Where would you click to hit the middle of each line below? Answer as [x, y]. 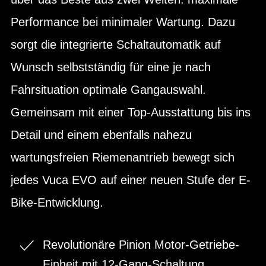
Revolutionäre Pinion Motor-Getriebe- [141, 244]
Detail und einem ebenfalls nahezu [101, 134]
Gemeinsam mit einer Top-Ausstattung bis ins [131, 112]
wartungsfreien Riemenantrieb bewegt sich [123, 157]
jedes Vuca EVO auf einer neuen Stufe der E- [131, 180]
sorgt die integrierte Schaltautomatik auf [116, 44]
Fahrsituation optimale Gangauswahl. [108, 89]
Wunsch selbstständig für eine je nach [111, 67]
